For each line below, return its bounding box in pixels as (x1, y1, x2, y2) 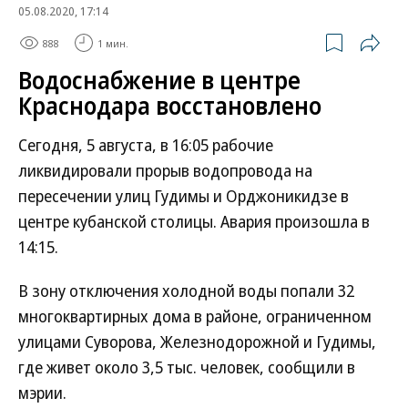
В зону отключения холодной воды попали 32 (18, 280, 354, 301)
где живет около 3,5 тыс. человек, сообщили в (18, 356, 355, 378)
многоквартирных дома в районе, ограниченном (18, 305, 372, 327)
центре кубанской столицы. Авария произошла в (18, 210, 370, 232)
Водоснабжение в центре (18, 64, 301, 97)
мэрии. (18, 382, 66, 403)
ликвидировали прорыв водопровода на (18, 159, 312, 181)
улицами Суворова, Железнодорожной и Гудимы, (18, 331, 376, 352)
